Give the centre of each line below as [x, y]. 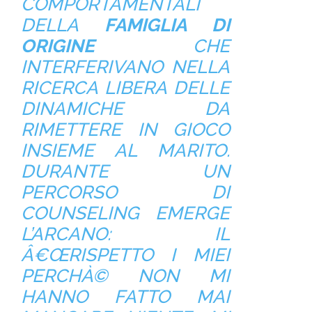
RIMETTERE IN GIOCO [125, 129]
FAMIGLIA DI [167, 25]
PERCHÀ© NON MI [125, 275]
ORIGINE [57, 46]
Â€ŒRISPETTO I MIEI [125, 255]
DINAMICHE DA [125, 108]
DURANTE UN [125, 171]
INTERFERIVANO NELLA [125, 67]
